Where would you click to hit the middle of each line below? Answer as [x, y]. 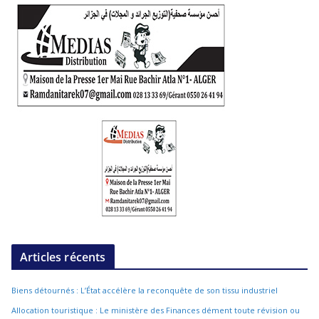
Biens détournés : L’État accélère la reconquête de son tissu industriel [145, 290]
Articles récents [63, 257]
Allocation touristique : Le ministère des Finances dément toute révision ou [156, 310]
